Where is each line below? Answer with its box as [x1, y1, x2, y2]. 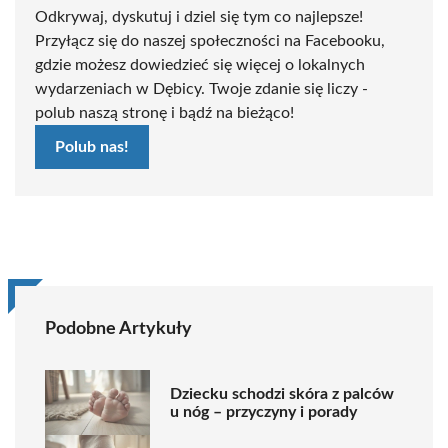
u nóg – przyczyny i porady [170, 403, 357, 420]
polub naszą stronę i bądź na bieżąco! [35, 105, 294, 122]
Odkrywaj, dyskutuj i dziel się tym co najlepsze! [35, 9, 363, 26]
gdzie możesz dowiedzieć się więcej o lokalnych [35, 57, 365, 74]
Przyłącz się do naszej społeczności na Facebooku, [35, 33, 385, 50]
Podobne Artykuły [45, 320, 192, 339]
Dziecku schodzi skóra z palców [170, 385, 394, 402]
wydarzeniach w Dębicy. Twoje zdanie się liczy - [35, 81, 368, 98]
